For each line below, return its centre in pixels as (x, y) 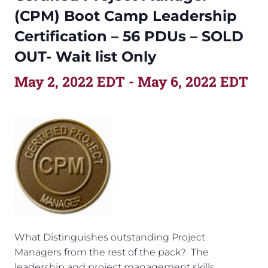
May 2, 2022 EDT (70, 81)
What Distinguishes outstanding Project (110, 237)
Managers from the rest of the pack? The (112, 252)
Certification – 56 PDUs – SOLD (129, 36)
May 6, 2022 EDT (193, 81)
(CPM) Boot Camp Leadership (126, 16)
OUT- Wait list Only (85, 56)
